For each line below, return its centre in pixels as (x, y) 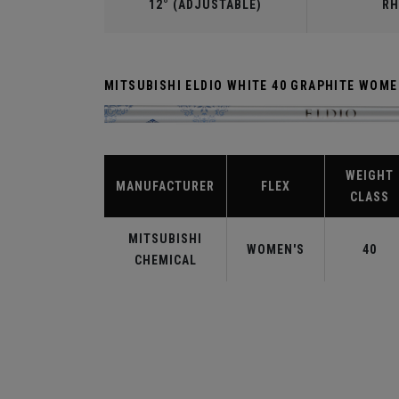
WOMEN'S (276, 250)
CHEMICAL (165, 261)
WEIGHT (370, 176)
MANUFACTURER (165, 187)
